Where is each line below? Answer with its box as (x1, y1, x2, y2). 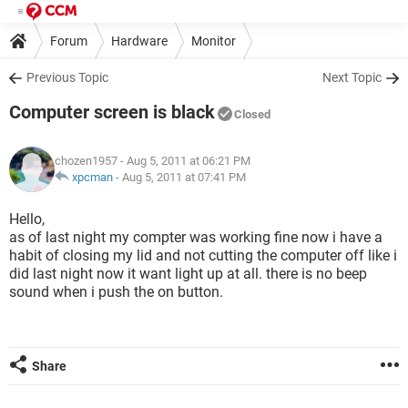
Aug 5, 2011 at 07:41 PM (122, 170, 246, 184)
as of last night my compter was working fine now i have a (9, 229, 382, 246)
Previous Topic (26, 70, 108, 85)
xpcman (72, 170, 113, 184)
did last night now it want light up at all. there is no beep (9, 265, 367, 282)
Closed (234, 107, 270, 121)
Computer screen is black (9, 101, 215, 123)
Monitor (191, 33, 236, 48)
